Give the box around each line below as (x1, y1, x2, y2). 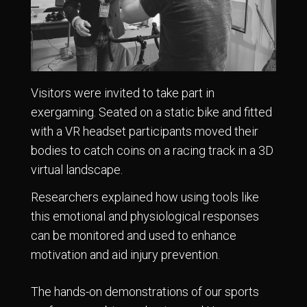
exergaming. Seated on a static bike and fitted (31, 105, 272, 120)
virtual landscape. (31, 162, 123, 177)
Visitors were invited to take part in (31, 86, 214, 101)
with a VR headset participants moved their (31, 124, 258, 139)
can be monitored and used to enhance (31, 228, 236, 243)
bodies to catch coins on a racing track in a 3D (31, 143, 273, 158)
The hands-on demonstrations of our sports (31, 284, 259, 299)
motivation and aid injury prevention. (31, 247, 220, 262)
